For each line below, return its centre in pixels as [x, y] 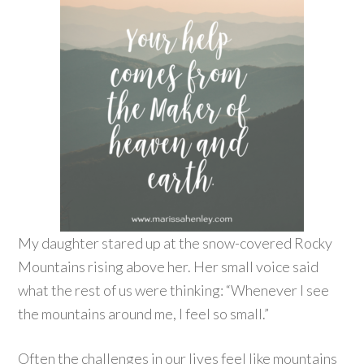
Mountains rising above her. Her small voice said [169, 266]
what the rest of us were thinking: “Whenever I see [174, 290]
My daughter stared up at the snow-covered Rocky [175, 243]
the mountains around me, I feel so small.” [145, 314]
